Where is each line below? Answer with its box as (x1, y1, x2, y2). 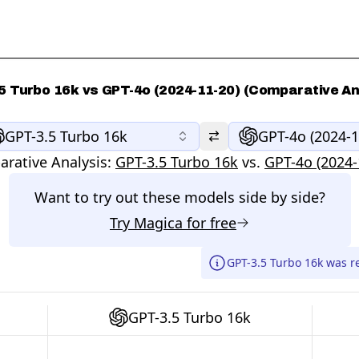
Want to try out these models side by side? (34, 188, 325, 207)
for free (183, 213, 236, 232)
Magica (134, 213, 183, 232)
